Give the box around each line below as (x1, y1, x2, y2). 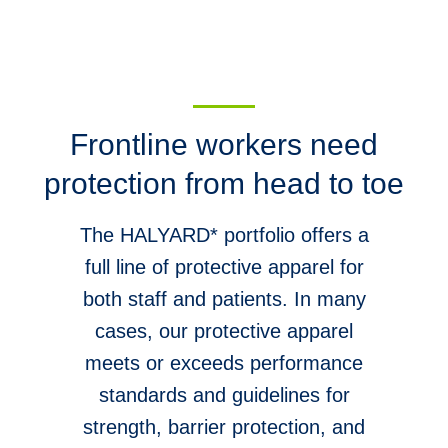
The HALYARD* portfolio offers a (79, 223, 369, 246)
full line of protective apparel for (84, 255, 364, 278)
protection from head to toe (44, 166, 404, 200)
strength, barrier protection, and (83, 415, 365, 438)
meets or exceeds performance (85, 351, 363, 374)
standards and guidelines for (98, 383, 350, 406)
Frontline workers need (70, 127, 378, 161)
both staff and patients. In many (82, 287, 366, 310)
